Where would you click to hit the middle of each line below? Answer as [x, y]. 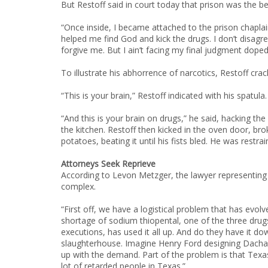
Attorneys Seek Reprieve [108, 164]
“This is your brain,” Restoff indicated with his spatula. [164, 95]
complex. [78, 186]
